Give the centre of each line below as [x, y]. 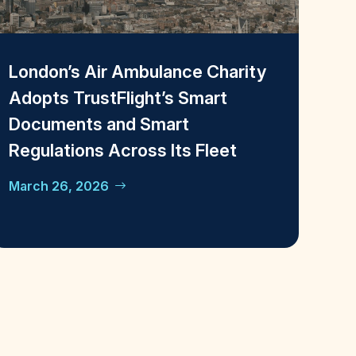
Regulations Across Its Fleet [122, 151]
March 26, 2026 [58, 186]
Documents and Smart [99, 124]
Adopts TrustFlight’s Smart [118, 98]
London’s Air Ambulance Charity [137, 72]
